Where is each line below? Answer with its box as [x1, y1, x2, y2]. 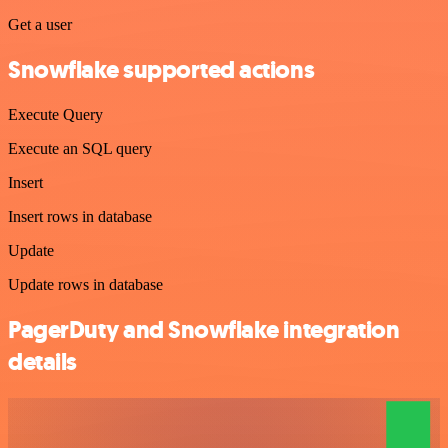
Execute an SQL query [8, 139, 152, 157]
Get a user [8, 16, 72, 34]
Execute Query [8, 105, 103, 123]
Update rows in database [8, 275, 163, 293]
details [8, 345, 77, 378]
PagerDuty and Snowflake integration [8, 313, 400, 346]
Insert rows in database [8, 207, 152, 225]
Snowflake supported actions [8, 54, 315, 86]
